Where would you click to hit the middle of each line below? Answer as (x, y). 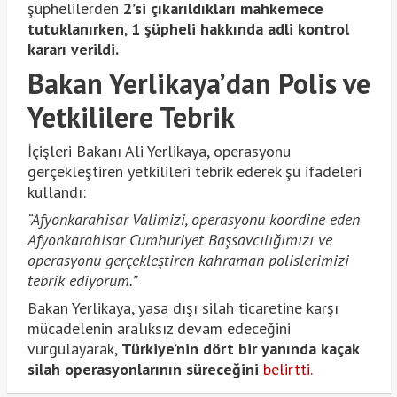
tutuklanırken (75, 28)
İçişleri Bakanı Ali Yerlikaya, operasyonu (159, 151)
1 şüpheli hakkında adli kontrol (240, 28)
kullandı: (56, 191)
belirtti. (288, 369)
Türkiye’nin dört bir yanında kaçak (240, 348)
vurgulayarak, (74, 348)
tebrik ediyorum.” (82, 280)
